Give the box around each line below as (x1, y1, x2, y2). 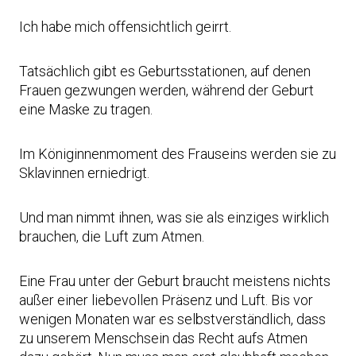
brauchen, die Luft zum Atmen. (19, 227, 204, 245)
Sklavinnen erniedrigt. (19, 164, 149, 181)
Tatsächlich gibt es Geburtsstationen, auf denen (19, 62, 311, 79)
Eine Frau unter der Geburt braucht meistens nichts (19, 272, 331, 289)
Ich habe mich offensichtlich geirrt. (19, 17, 231, 35)
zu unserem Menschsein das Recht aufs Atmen (19, 329, 308, 346)
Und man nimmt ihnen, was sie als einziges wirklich (19, 208, 329, 226)
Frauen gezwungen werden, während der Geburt (19, 81, 314, 99)
